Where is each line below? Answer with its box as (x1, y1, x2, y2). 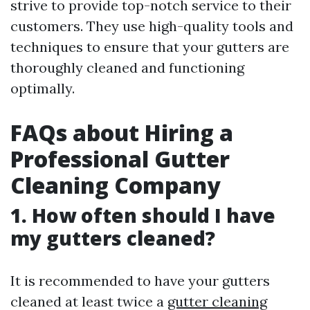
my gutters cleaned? (10, 225, 215, 252)
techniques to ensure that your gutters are (10, 38, 289, 56)
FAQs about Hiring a (10, 118, 233, 148)
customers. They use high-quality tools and (10, 17, 293, 35)
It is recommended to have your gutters (10, 272, 270, 290)
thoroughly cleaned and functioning (10, 59, 244, 77)
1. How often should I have (10, 202, 275, 229)
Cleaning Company (10, 170, 221, 201)
